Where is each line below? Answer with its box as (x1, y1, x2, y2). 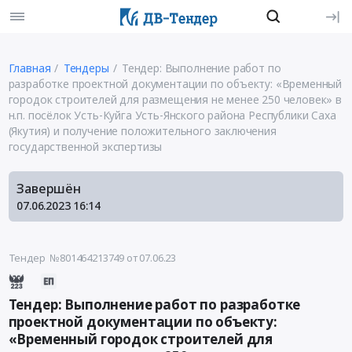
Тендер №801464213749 (8, 251, 125, 266)
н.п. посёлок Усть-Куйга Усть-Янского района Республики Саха (8, 107, 336, 123)
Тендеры (63, 60, 109, 75)
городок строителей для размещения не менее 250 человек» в (8, 91, 342, 107)
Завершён (16, 179, 81, 197)
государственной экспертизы (8, 138, 163, 154)
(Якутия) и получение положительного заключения (8, 123, 277, 138)
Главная (8, 60, 51, 75)
